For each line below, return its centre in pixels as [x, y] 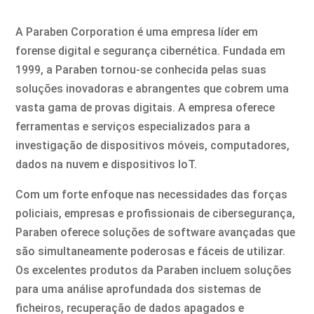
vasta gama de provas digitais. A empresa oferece [145, 108]
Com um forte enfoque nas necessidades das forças [152, 194]
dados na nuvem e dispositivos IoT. [107, 164]
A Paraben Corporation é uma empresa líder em [137, 32]
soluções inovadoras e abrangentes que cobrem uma [152, 89]
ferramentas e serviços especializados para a [133, 127]
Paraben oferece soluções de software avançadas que [156, 232]
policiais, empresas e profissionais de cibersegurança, [156, 213]
